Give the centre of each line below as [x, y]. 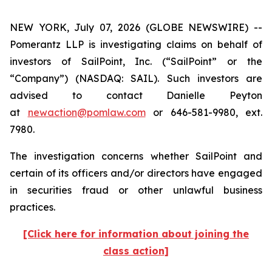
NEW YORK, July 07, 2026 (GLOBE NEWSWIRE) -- [136, 27]
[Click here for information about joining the [136, 234]
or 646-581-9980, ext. [204, 112]
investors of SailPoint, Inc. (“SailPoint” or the [136, 61]
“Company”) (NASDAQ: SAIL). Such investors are [136, 78]
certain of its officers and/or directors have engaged [136, 173]
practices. [34, 207]
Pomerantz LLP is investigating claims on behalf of [136, 44]
